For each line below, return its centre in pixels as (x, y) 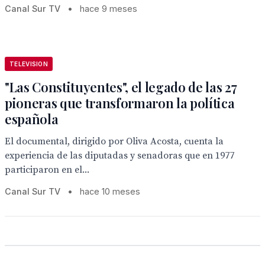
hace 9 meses (109, 9)
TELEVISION (29, 64)
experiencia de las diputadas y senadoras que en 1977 (119, 156)
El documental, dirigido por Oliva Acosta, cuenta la (114, 141)
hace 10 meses (110, 191)
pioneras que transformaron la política (120, 103)
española (32, 119)
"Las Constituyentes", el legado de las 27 (121, 87)
